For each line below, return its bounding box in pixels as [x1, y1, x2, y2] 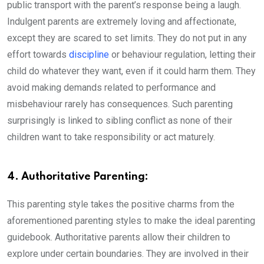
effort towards [7, 48, 69, 60]
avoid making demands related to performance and [7, 81, 216, 93]
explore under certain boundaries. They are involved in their [7, 247, 249, 259]
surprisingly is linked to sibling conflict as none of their [7, 114, 232, 126]
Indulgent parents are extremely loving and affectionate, [7, 15, 236, 27]
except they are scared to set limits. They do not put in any [7, 32, 247, 44]
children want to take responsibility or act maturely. [7, 131, 217, 143]
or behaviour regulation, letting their [109, 48, 256, 60]
